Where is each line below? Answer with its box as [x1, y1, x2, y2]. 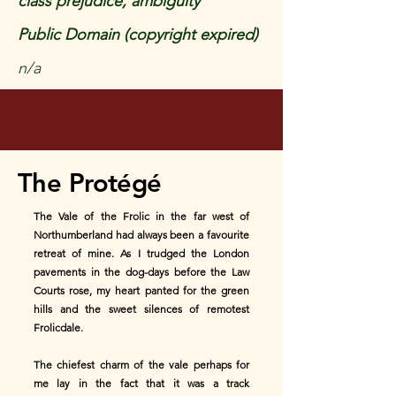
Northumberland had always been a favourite [34, 228, 249, 241]
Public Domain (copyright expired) [18, 25, 258, 44]
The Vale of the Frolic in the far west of [34, 209, 249, 223]
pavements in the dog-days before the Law [34, 265, 249, 278]
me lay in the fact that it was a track [34, 377, 249, 390]
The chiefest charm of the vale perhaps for [34, 358, 249, 371]
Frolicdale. [34, 321, 83, 334]
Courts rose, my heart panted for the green [34, 284, 249, 297]
